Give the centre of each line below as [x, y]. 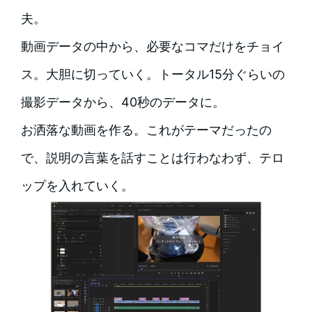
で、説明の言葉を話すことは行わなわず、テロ [152, 158]
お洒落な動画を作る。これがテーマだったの [146, 130]
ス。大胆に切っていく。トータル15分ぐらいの [153, 75]
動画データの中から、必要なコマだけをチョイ [152, 47]
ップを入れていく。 [77, 186]
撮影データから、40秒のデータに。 [123, 102]
